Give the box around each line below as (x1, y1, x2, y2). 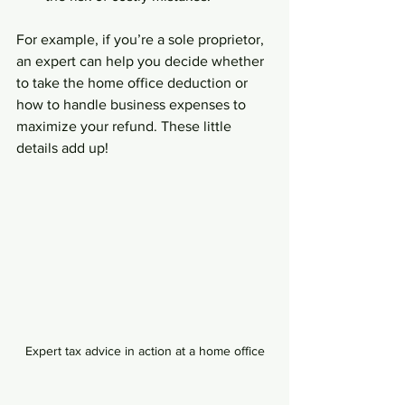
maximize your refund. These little (16, 118, 235, 134)
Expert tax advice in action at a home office (24, 343, 265, 358)
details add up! (16, 140, 108, 155)
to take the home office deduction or (16, 75, 251, 90)
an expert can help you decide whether (16, 53, 268, 69)
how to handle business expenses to (16, 97, 250, 112)
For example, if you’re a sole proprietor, (16, 32, 268, 47)
